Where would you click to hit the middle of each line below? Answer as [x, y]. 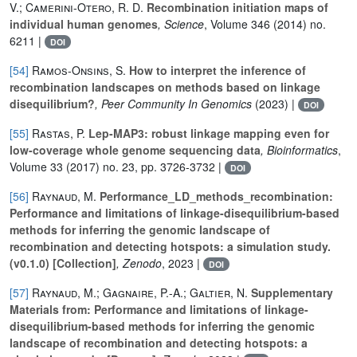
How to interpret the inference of [216, 70]
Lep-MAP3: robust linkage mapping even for [207, 133]
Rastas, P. [59, 133]
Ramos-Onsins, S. [79, 70]
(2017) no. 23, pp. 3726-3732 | [144, 166]
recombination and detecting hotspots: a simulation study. [170, 246]
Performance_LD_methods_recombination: [215, 196]
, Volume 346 [237, 24]
